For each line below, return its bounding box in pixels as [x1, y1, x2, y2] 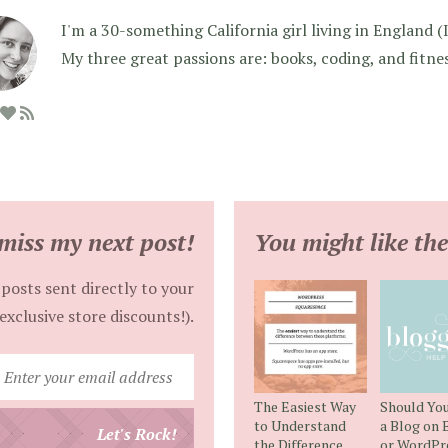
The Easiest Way [254, 396, 356, 416]
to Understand [254, 415, 346, 435]
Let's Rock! [97, 422, 177, 445]
